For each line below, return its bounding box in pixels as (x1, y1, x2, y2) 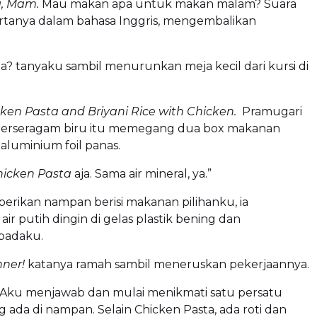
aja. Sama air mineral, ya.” (71, 166, 212, 180)
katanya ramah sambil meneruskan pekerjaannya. (25, 257, 309, 271)
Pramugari (236, 104, 302, 118)
